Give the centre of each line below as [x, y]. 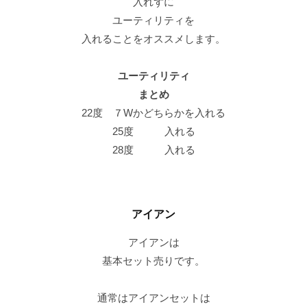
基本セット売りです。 [153, 261]
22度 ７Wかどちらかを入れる [153, 113]
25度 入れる [153, 132]
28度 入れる [153, 150]
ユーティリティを [153, 21]
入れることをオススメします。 [153, 39]
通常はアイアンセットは [153, 298]
